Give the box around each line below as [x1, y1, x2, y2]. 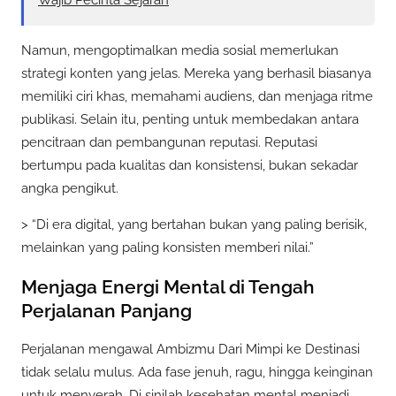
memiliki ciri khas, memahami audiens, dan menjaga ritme [21, 88, 373, 104]
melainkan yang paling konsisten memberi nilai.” [21, 240, 314, 256]
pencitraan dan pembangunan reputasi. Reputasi [21, 133, 317, 150]
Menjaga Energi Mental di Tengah [21, 275, 315, 298]
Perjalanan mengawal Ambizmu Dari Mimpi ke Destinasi [21, 341, 360, 358]
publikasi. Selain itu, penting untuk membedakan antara [21, 110, 359, 127]
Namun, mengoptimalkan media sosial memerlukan [21, 42, 339, 58]
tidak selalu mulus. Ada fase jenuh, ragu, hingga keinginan [21, 364, 373, 381]
